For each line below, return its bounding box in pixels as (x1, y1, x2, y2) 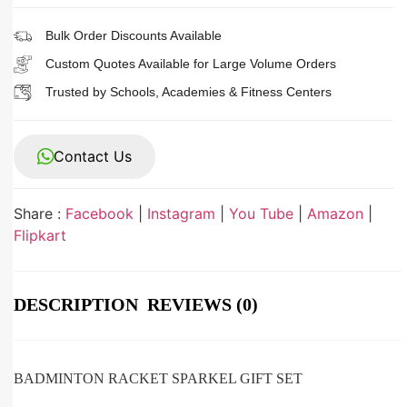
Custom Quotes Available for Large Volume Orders (45, 56, 336, 72)
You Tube (229, 204, 293, 223)
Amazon (307, 204, 363, 223)
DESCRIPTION (14, 294, 138, 315)
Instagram (147, 204, 215, 223)
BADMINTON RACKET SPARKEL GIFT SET (14, 371, 303, 387)
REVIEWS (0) (147, 294, 258, 315)
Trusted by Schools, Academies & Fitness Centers (45, 84, 332, 100)
